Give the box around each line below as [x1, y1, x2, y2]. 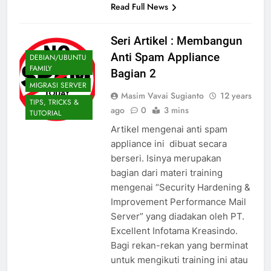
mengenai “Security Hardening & [110, 181, 250, 194]
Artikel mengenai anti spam [110, 123, 227, 135]
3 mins [163, 104, 189, 117]
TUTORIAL [30, 107, 61, 119]
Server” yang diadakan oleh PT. [110, 211, 244, 223]
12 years [220, 90, 252, 102]
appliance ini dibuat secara [110, 138, 227, 150]
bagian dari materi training [110, 167, 223, 179]
